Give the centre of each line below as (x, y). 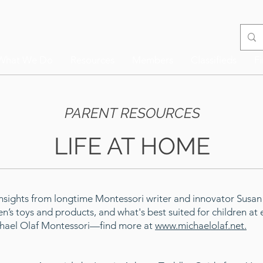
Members (153, 60)
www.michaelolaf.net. (201, 225)
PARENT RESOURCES (132, 113)
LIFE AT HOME (132, 146)
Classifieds (214, 60)
